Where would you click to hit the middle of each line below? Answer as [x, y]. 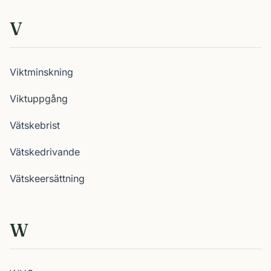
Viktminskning [41, 72]
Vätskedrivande [45, 152]
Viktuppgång [39, 99]
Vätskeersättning [47, 178]
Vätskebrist [35, 125]
